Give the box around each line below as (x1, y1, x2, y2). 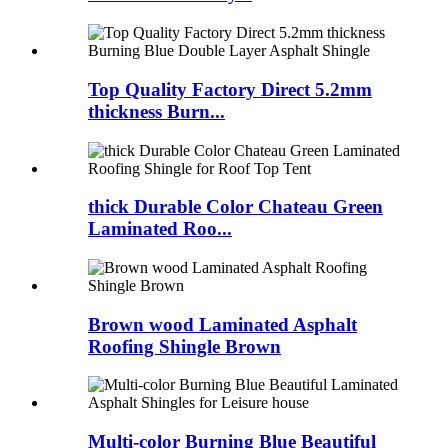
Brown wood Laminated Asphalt (88, 313, 357, 335)
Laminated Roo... (88, 218, 232, 240)
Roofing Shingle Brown (88, 335, 281, 357)
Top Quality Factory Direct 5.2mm (88, 78, 372, 100)
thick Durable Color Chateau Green (88, 196, 383, 218)
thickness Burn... (88, 100, 225, 122)
